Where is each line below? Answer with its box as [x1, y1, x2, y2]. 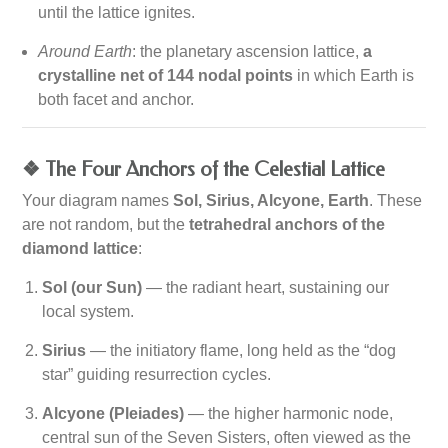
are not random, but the [22, 215, 190, 233]
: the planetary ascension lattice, [132, 42, 364, 60]
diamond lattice [22, 239, 139, 257]
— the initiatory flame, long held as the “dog [86, 341, 397, 359]
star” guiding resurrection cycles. [42, 365, 272, 383]
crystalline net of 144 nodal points [38, 66, 294, 84]
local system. [42, 302, 135, 320]
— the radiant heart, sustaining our [142, 278, 390, 296]
